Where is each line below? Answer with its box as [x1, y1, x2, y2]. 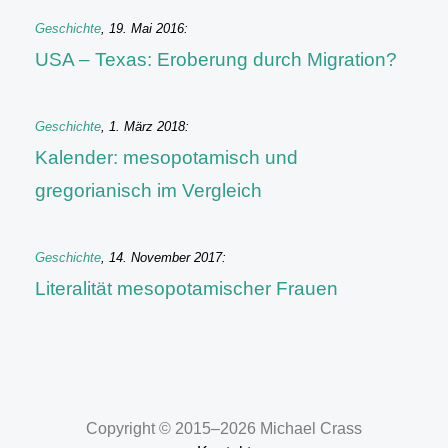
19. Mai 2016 [109, 21, 184, 36]
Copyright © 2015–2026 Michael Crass [86, 420, 362, 437]
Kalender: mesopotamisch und [35, 147, 298, 168]
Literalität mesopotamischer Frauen [35, 278, 338, 299]
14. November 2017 [109, 250, 222, 265]
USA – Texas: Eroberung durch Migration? [35, 49, 397, 70]
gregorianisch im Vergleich [35, 180, 262, 201]
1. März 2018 [109, 119, 185, 134]
